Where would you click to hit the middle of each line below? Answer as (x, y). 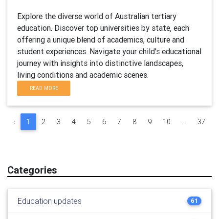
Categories (32, 170)
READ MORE (44, 88)
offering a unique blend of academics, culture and (101, 40)
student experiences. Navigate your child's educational (109, 51)
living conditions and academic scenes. (83, 75)
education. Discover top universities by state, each (103, 28)
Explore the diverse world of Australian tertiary (97, 16)
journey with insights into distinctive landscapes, (100, 63)
